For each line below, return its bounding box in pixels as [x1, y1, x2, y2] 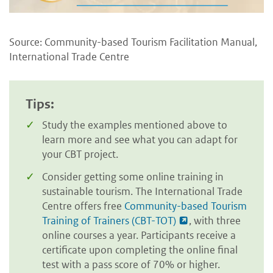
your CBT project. [42, 147, 118, 161]
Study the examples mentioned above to [42, 118, 227, 132]
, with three [189, 214, 241, 228]
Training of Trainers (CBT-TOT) [42, 214, 176, 228]
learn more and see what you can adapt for [42, 132, 238, 146]
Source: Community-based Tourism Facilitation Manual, [9, 35, 257, 49]
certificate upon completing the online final [42, 243, 238, 257]
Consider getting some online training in [42, 170, 224, 184]
